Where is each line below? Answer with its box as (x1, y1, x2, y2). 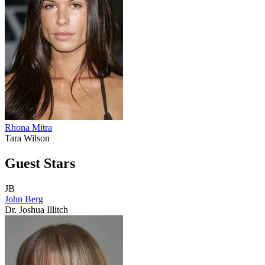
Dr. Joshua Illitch (5, 205, 68, 215)
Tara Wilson (5, 133, 50, 144)
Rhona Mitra (5, 122, 52, 133)
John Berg (5, 194, 43, 205)
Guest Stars (5, 156, 75, 172)
